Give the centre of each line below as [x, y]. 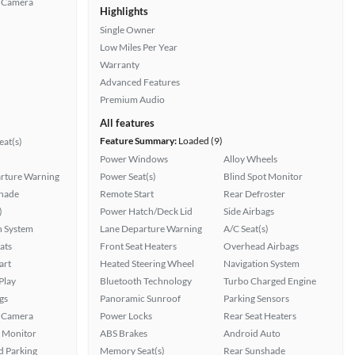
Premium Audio [132, 99]
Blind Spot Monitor [263, 176]
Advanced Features [140, 82]
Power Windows [134, 159]
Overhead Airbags [261, 246]
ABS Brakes [124, 333]
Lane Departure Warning [151, 229]
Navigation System [261, 263]
